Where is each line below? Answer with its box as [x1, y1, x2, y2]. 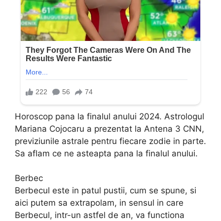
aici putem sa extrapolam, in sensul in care [15, 198, 184, 208]
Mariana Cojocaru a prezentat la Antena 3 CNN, [15, 123, 204, 134]
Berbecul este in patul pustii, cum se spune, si [15, 185, 196, 196]
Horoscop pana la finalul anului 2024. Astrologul [15, 111, 204, 121]
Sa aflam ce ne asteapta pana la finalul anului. [15, 148, 198, 158]
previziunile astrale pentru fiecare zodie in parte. [15, 136, 206, 146]
